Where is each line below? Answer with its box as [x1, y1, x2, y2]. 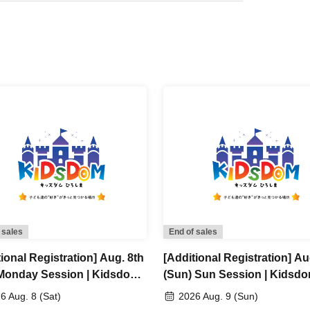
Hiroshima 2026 [163, 285, 245, 298]
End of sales [169, 227, 217, 237]
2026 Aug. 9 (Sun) [179, 291, 258, 302]
